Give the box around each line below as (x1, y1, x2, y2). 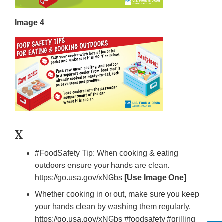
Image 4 (15, 18, 44, 27)
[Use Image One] (124, 173, 186, 182)
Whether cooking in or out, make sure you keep (35, 190, 199, 199)
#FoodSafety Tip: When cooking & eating (35, 149, 178, 158)
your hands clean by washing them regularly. (35, 202, 191, 211)
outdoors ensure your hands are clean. (35, 161, 169, 170)
